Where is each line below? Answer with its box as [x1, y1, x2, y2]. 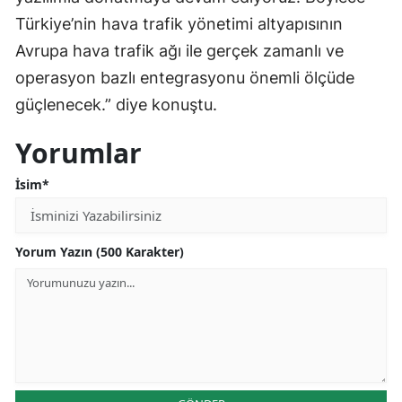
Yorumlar [15, 135, 142, 172]
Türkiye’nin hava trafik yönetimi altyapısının [15, 14, 343, 34]
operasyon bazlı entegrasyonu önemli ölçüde [15, 68, 354, 88]
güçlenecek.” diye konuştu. [15, 95, 217, 115]
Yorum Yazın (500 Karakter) [15, 243, 184, 261]
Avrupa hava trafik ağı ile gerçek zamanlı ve [15, 41, 344, 61]
